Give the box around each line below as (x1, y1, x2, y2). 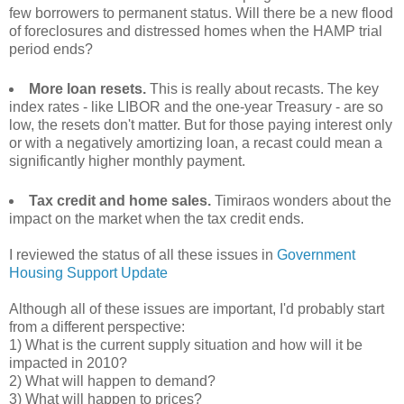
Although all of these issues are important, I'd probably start (9, 300, 384, 317)
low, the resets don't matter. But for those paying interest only (9, 116, 392, 133)
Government (277, 246, 355, 262)
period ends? (9, 41, 93, 57)
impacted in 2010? (9, 354, 127, 371)
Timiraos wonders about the (210, 192, 391, 208)
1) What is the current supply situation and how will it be (9, 336, 363, 353)
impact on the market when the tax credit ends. (9, 210, 304, 226)
